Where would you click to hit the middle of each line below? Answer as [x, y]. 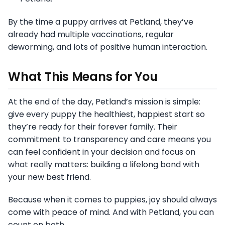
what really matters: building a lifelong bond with [104, 165]
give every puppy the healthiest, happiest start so [106, 115]
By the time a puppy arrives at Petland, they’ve [101, 22]
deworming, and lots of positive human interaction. [108, 47]
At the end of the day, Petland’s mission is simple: [104, 102]
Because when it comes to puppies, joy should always [113, 200]
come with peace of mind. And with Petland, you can [111, 212]
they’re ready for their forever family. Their [93, 127]
